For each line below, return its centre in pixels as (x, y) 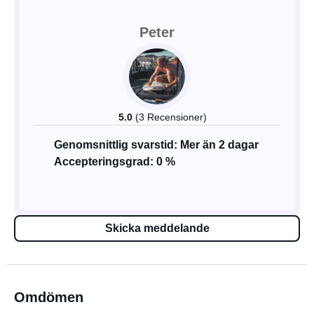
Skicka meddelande (157, 228)
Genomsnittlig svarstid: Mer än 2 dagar (156, 145)
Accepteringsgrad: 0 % (115, 162)
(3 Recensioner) (171, 117)
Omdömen (49, 297)
